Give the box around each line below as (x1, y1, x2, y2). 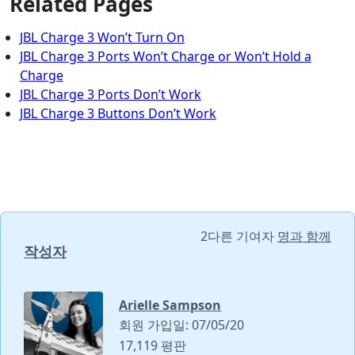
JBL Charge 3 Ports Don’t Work (19, 86, 201, 104)
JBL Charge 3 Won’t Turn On (19, 29, 185, 47)
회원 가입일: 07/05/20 (119, 316, 244, 334)
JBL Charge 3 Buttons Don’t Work (19, 105, 216, 123)
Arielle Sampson (119, 296, 221, 315)
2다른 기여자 (200, 227, 277, 246)
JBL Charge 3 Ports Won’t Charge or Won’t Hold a (19, 48, 311, 66)
